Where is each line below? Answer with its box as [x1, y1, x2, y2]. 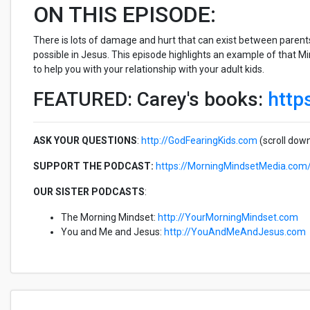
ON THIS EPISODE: [33, 1, 216, 28]
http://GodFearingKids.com [141, 135, 257, 146]
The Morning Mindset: [61, 212, 158, 223]
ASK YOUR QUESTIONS [33, 135, 137, 146]
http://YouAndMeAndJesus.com [164, 226, 306, 237]
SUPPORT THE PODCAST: [33, 161, 154, 172]
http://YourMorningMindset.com [158, 212, 298, 223]
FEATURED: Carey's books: [33, 88, 268, 111]
